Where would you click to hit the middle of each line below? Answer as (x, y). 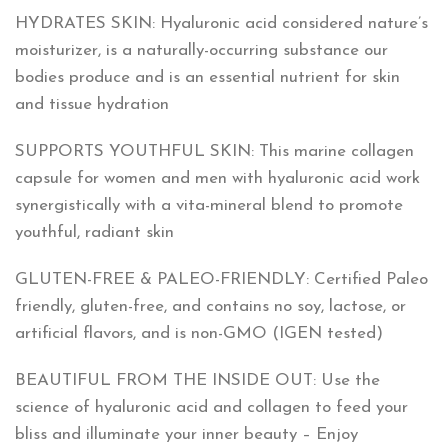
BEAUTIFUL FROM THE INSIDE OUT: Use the (197, 380)
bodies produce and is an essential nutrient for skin (207, 77)
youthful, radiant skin (94, 232)
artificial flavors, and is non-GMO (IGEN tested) (199, 333)
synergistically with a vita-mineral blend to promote (209, 205)
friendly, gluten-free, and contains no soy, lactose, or (210, 306)
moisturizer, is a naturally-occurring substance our (201, 50)
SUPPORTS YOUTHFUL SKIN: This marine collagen (214, 151)
